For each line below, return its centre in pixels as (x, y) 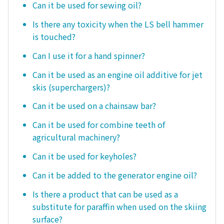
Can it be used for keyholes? (84, 156)
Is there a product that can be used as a (105, 194)
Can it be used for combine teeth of (99, 125)
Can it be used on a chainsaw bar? (94, 106)
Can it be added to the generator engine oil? (115, 175)
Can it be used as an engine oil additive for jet (117, 74)
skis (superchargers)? (71, 87)
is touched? (54, 37)
